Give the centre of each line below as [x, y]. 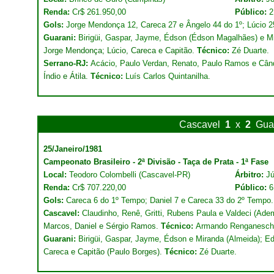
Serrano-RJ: [67, 63]
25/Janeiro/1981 [73, 149]
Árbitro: [250, 175]
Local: [55, 175]
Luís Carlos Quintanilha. [167, 76]
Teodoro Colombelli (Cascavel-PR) [128, 175]
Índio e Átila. [67, 76]
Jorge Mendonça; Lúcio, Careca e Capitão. [120, 50]
